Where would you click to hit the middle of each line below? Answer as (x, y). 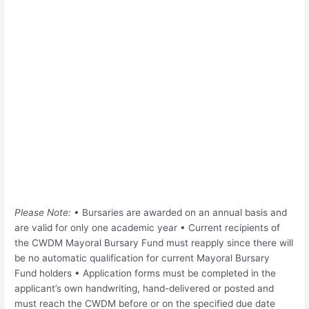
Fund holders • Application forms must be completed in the (146, 273)
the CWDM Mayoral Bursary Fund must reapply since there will (154, 243)
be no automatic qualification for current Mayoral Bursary (142, 258)
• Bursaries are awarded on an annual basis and (179, 213)
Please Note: (43, 213)
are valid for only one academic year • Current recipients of (148, 228)
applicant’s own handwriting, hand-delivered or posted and (144, 289)
